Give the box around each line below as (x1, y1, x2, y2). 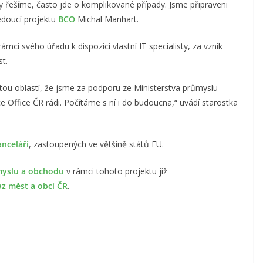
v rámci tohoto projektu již (64, 165, 167, 177)
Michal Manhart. (75, 13, 139, 25)
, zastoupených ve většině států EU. (29, 138, 164, 150)
